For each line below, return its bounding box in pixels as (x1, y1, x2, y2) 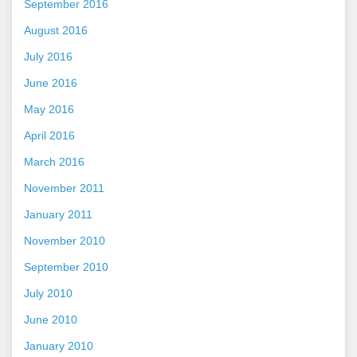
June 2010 (24, 312, 77, 326)
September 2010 (24, 260, 108, 273)
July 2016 (24, 49, 73, 63)
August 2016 (24, 23, 88, 37)
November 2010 (24, 233, 105, 247)
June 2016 (24, 76, 77, 89)
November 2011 (24, 181, 104, 194)
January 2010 (24, 339, 93, 352)
